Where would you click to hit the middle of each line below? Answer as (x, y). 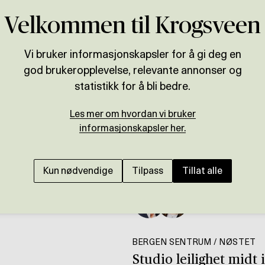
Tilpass (147, 171)
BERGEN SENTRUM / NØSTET (195, 243)
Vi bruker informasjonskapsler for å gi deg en (132, 55)
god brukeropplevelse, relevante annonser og (132, 71)
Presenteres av (227, 196)
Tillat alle (202, 171)
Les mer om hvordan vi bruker (132, 114)
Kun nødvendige (78, 171)
